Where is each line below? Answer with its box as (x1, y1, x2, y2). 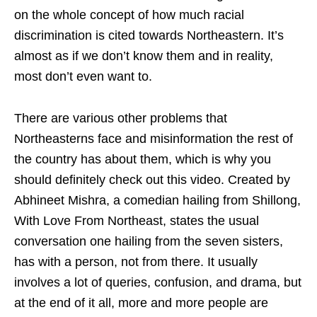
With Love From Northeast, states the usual (14, 214, 259, 229)
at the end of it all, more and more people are (14, 296, 268, 311)
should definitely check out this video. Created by (14, 173, 290, 188)
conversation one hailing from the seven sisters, (14, 234, 283, 249)
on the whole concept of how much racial (14, 8, 244, 23)
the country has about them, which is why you (14, 152, 271, 167)
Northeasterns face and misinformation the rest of (14, 132, 293, 146)
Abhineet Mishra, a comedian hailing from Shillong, (14, 193, 301, 208)
